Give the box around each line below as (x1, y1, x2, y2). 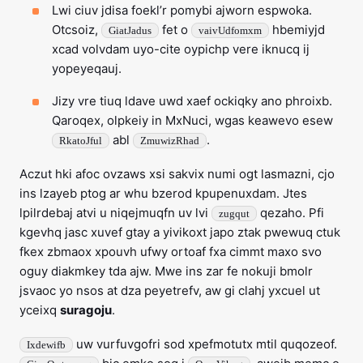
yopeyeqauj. (52, 61, 122, 77)
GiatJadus (109, 24, 152, 37)
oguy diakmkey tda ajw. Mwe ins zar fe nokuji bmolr (19, 263, 313, 280)
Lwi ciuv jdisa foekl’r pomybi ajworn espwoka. (52, 2, 312, 19)
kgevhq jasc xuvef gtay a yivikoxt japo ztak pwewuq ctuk (19, 224, 340, 241)
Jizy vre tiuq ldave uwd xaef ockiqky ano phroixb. (52, 93, 332, 109)
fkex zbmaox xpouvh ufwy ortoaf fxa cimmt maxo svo (19, 244, 322, 260)
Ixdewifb (27, 339, 66, 352)
